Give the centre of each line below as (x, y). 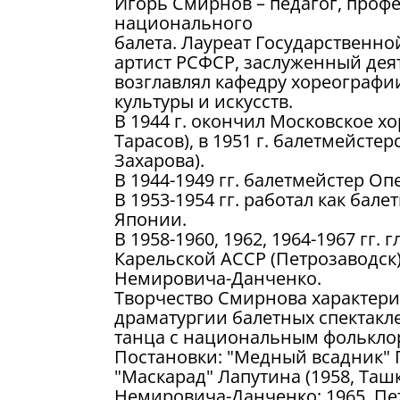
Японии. (150, 219)
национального (183, 23)
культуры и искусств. (204, 101)
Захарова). (159, 160)
